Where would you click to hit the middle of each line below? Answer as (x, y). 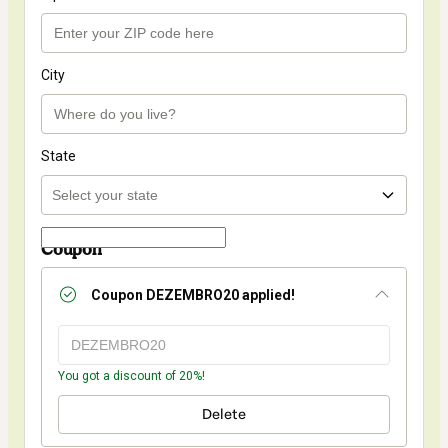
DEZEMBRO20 (192, 294)
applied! (267, 294)
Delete (224, 415)
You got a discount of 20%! (131, 376)
